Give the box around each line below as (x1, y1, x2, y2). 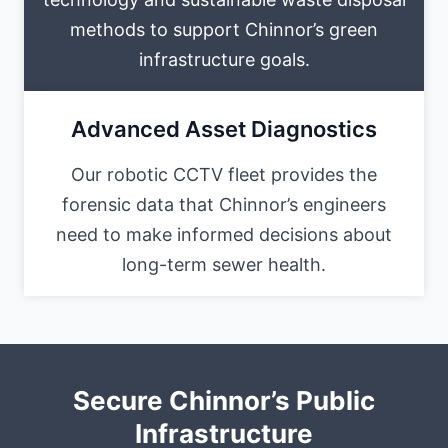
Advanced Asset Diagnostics (71, 115, 377, 142)
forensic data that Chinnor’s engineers (62, 193, 386, 215)
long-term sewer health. (122, 253, 326, 275)
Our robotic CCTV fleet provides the (71, 163, 377, 185)
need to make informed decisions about (56, 223, 392, 245)
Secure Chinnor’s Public (73, 384, 375, 416)
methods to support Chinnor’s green (70, 18, 378, 40)
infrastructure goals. (138, 48, 310, 70)
